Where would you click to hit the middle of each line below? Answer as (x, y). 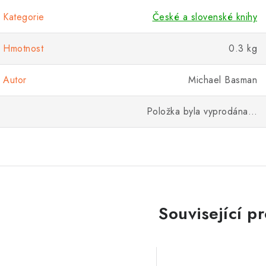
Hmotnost (23, 48)
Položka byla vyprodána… (202, 111)
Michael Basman (223, 80)
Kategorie (24, 17)
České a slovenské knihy (205, 17)
